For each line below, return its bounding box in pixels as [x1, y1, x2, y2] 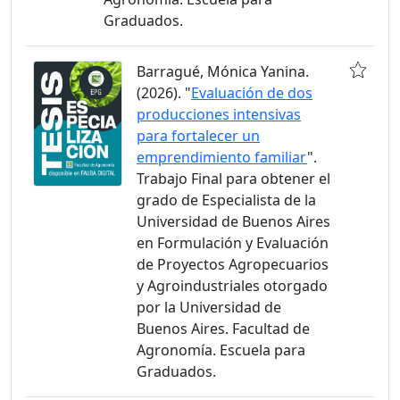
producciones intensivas [137, 104, 301, 124]
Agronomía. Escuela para [137, 340, 305, 360]
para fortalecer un [137, 126, 260, 146]
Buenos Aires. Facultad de [137, 319, 310, 338]
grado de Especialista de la [137, 190, 316, 210]
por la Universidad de [137, 297, 281, 317]
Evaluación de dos [191, 83, 312, 103]
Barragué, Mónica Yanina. [137, 62, 309, 81]
